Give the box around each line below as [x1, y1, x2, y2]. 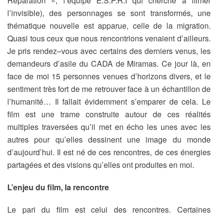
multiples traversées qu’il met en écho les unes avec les [7, 121, 211, 132]
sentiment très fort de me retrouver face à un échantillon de [7, 83, 211, 94]
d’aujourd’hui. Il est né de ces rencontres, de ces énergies [7, 146, 211, 158]
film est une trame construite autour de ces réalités [7, 109, 211, 120]
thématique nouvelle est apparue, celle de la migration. [7, 20, 211, 31]
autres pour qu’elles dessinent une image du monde [7, 134, 211, 145]
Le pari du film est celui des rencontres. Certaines [7, 204, 211, 215]
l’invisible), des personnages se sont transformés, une [7, 7, 211, 18]
